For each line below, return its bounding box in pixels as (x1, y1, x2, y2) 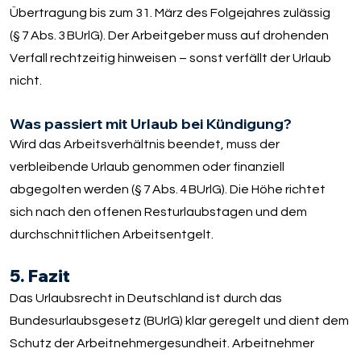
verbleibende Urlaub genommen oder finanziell (10, 160, 285, 174)
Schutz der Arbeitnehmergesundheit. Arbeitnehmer (9, 336, 314, 350)
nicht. (10, 74, 43, 88)
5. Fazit (9, 264, 70, 286)
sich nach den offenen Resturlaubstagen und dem (10, 205, 308, 219)
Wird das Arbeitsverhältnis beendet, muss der (10, 138, 280, 151)
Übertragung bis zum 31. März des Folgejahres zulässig (10, 6, 331, 20)
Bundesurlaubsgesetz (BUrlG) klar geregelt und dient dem (9, 313, 349, 327)
